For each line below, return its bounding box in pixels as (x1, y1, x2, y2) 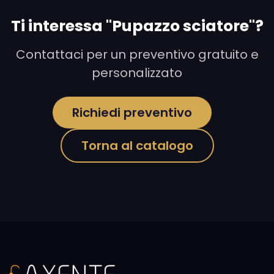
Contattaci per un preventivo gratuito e (15, 45, 259, 63)
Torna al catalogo (81, 137, 193, 155)
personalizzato (92, 64, 182, 81)
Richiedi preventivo (72, 103, 192, 121)
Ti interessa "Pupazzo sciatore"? (10, 15, 264, 37)
